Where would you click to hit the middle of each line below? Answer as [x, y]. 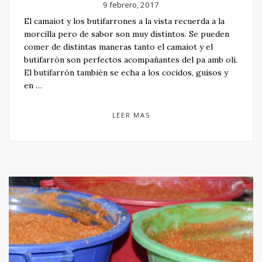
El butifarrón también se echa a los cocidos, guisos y [126, 72]
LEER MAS [131, 115]
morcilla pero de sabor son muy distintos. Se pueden [127, 34]
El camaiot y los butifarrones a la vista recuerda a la [124, 21]
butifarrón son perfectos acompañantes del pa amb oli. [131, 59]
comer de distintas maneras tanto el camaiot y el [118, 46]
